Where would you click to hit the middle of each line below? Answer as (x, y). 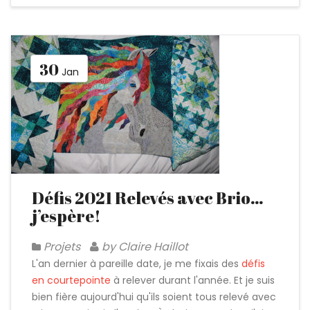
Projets (62, 247)
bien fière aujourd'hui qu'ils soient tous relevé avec (154, 297)
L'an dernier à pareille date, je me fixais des (135, 264)
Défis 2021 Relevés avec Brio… (148, 198)
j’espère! (66, 216)
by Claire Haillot (144, 247)
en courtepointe (71, 280)
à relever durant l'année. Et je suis (193, 280)
